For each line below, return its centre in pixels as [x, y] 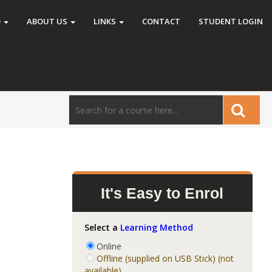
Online [109, 246]
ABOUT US [48, 21]
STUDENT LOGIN [231, 21]
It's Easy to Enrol [162, 193]
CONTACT [161, 21]
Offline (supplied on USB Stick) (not [165, 258]
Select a [102, 227]
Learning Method [156, 227]
